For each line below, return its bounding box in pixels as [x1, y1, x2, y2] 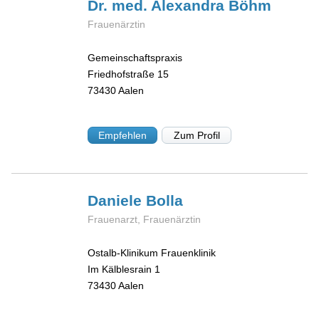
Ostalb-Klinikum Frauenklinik [88, 246, 216, 258]
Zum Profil [173, 130, 220, 142]
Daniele [88, 192, 147, 209]
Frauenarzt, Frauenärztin [88, 214, 202, 226]
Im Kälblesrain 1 [88, 263, 161, 275]
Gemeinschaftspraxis [88, 51, 183, 63]
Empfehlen [98, 130, 147, 142]
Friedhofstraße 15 [88, 68, 169, 80]
